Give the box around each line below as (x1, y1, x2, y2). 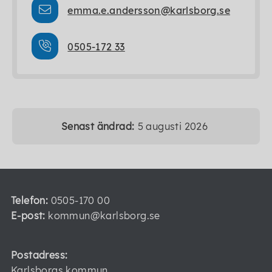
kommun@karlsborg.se (45, 209, 160, 222)
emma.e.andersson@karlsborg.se (67, 4, 231, 16)
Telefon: (11, 194, 49, 206)
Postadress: (11, 249, 68, 261)
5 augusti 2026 (137, 120, 208, 132)
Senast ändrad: (61, 120, 135, 132)
